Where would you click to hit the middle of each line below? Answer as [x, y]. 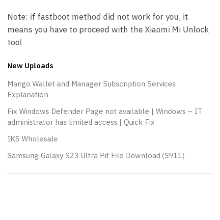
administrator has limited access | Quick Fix [81, 122]
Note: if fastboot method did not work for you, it [98, 17]
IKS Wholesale [33, 139]
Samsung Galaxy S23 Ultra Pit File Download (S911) [96, 156]
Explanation [28, 95]
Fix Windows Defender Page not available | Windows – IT [105, 111]
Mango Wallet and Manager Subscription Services [92, 84]
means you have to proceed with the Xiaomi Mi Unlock [108, 30]
